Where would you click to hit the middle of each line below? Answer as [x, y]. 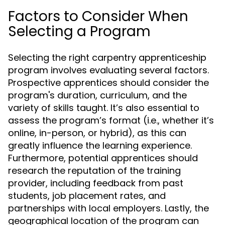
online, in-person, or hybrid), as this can [97, 133]
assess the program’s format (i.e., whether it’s [111, 120]
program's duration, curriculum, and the [97, 95]
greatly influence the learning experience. [100, 145]
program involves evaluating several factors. [108, 70]
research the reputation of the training [94, 171]
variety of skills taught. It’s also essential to [104, 108]
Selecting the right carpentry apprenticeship [107, 58]
